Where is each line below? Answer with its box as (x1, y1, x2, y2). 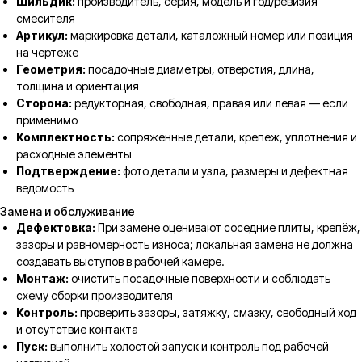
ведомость (16, 181, 74, 196)
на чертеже (16, 45, 78, 60)
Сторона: (16, 96, 72, 111)
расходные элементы (16, 147, 132, 162)
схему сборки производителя (16, 288, 173, 303)
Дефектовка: (16, 221, 95, 235)
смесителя (16, 11, 75, 26)
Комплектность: (16, 130, 115, 145)
